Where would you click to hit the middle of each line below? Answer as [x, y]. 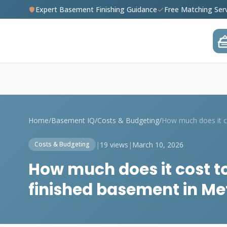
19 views [114, 144]
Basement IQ [73, 120]
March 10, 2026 [158, 144]
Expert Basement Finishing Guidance [96, 9]
